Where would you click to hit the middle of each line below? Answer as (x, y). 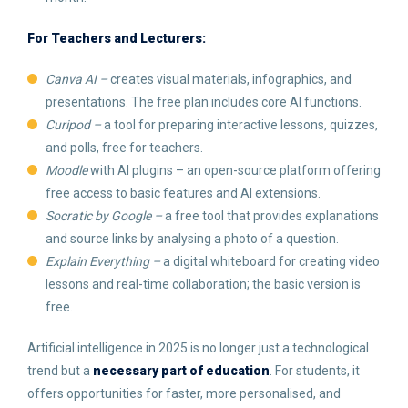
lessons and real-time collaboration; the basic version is (203, 284)
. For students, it (315, 371)
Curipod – (75, 125)
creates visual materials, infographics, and (231, 79)
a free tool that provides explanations (272, 216)
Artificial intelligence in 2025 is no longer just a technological (198, 348)
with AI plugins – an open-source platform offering (234, 170)
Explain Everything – (104, 261)
